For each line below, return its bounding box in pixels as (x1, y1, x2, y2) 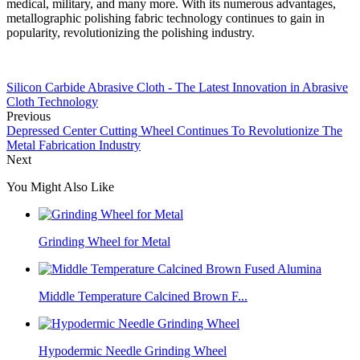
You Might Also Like (6, 179, 114, 194)
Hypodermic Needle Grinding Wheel (39, 343, 227, 358)
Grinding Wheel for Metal (39, 234, 170, 248)
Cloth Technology (6, 94, 98, 108)
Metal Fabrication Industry (6, 137, 141, 152)
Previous (6, 108, 51, 123)
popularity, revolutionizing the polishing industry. (6, 25, 255, 39)
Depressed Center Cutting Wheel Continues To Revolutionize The (6, 123, 342, 137)
